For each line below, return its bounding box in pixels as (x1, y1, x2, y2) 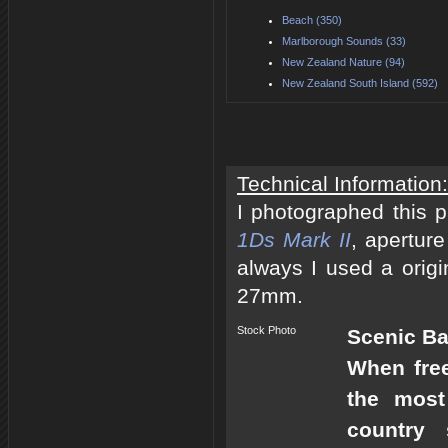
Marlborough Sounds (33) (282, 34, 406, 47)
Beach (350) (282, 13, 342, 26)
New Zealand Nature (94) (282, 55, 405, 68)
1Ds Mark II (237, 227, 351, 252)
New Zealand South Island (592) (282, 76, 438, 89)
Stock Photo (237, 323, 296, 336)
